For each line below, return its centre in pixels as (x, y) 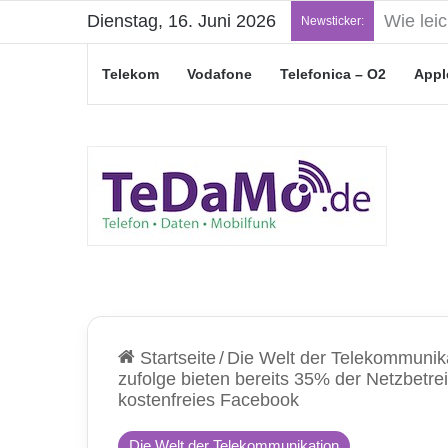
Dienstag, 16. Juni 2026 (181, 21)
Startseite (175, 358)
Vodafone (219, 74)
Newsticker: (332, 21)
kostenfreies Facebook (208, 400)
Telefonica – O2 (333, 74)
